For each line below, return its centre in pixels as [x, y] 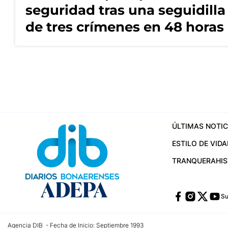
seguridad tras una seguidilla [125, 10]
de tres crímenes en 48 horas [125, 27]
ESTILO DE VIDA [199, 143]
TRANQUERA [194, 160]
